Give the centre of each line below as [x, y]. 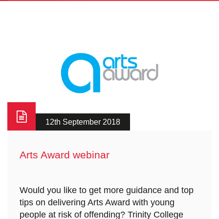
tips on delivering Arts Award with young [97, 203]
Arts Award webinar [65, 155]
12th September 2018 [83, 122]
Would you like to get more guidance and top [107, 190]
